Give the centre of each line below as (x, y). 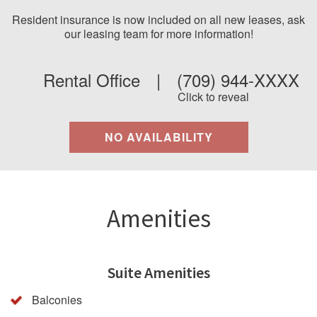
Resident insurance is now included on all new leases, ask (158, 19)
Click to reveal (213, 97)
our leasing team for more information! (158, 34)
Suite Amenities (158, 272)
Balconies (57, 300)
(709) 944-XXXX (238, 80)
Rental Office (91, 80)
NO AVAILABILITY (158, 137)
